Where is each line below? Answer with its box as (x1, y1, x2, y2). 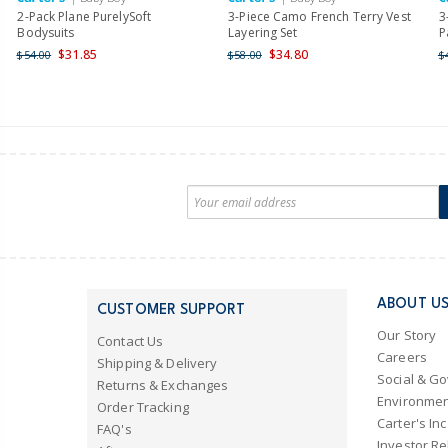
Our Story (377, 325, 437, 344)
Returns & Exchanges (97, 376, 229, 395)
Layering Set (228, 24, 298, 42)
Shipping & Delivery (97, 354, 218, 373)
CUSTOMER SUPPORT (97, 303, 246, 318)
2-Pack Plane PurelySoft (17, 8, 152, 26)
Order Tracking (97, 398, 189, 417)
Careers (377, 347, 427, 366)
